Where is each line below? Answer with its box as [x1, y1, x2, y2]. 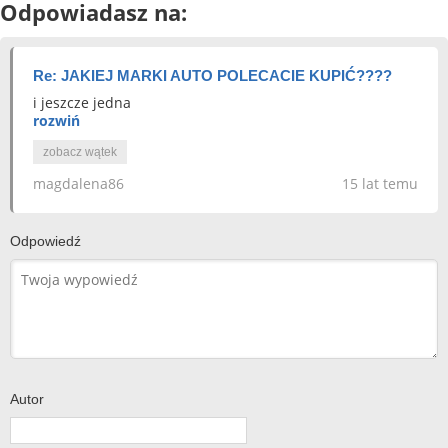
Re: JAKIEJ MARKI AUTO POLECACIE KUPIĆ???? [33, 67, 392, 84]
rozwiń [33, 111, 80, 130]
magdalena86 [33, 174, 124, 193]
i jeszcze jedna [33, 93, 131, 112]
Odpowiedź [10, 233, 81, 249]
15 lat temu [342, 174, 418, 193]
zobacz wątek [43, 145, 117, 159]
